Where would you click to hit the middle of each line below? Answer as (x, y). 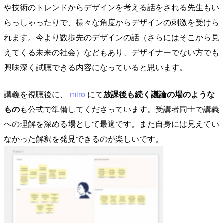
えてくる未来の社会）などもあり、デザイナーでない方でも (111, 52)
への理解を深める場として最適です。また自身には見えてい (111, 123)
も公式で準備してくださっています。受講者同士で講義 (119, 109)
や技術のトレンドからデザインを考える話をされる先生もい (111, 7)
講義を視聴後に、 (37, 94)
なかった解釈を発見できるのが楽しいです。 (84, 138)
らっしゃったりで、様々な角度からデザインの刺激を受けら (111, 22)
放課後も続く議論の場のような (159, 94)
